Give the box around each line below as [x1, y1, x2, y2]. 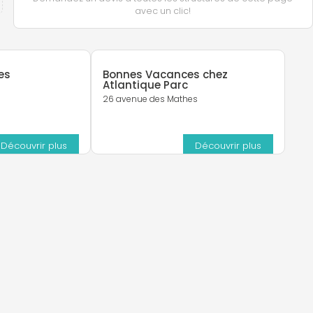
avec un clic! [135, 5, 191, 17]
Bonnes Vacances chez [103, 67, 228, 82]
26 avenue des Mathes [103, 93, 198, 105]
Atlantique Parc [103, 78, 189, 93]
